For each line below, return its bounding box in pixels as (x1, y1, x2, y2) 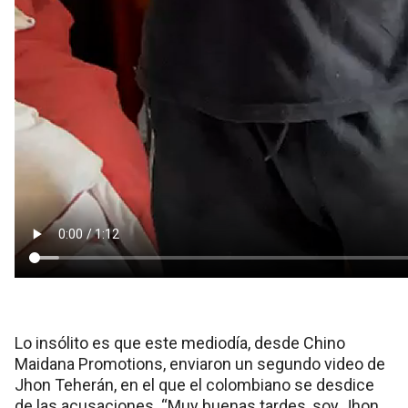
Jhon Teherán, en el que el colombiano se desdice (15, 375, 374, 394)
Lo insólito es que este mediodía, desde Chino (15, 333, 345, 352)
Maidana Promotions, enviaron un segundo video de (15, 354, 385, 373)
